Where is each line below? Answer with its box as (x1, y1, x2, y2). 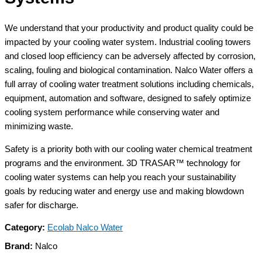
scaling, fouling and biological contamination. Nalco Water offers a (5, 65, 253, 75)
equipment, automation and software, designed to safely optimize (5, 94, 251, 104)
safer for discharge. (5, 200, 78, 210)
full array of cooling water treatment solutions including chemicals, (5, 80, 254, 89)
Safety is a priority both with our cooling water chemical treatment (5, 144, 252, 154)
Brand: (5, 241, 33, 251)
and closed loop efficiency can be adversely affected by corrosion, (5, 51, 256, 61)
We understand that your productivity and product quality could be (5, 23, 253, 33)
